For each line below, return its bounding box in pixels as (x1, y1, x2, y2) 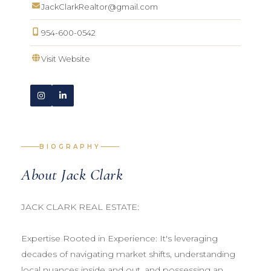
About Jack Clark (21, 165, 123, 184)
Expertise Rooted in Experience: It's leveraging (21, 232, 218, 244)
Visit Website (41, 53, 90, 64)
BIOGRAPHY (39, 142, 101, 151)
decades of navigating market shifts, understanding (21, 248, 235, 260)
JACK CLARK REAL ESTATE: (21, 201, 139, 212)
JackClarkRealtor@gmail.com (41, 1, 158, 11)
